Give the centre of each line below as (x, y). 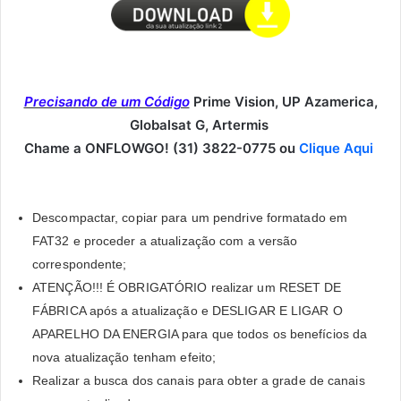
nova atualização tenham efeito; (124, 357)
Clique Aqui (338, 148)
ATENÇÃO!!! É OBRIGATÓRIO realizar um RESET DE (187, 287)
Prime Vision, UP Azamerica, (285, 101)
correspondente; (80, 264)
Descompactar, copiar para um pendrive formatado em (190, 217)
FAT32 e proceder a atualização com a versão (165, 240)
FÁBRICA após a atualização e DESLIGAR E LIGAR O (188, 310)
